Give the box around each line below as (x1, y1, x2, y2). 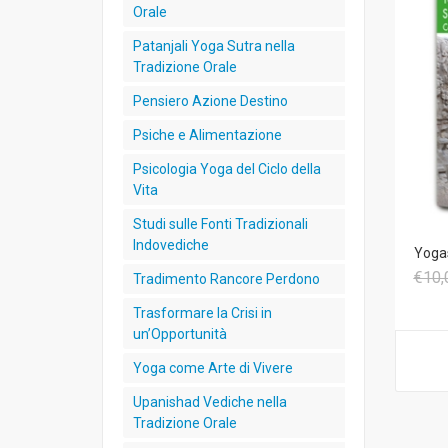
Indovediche (133, 237, 209, 253)
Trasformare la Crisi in (133, 305, 272, 321)
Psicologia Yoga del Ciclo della (133, 161, 321, 177)
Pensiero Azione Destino (133, 93, 288, 109)
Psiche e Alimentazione (133, 127, 282, 143)
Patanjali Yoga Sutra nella (133, 38, 295, 54)
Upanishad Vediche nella (133, 394, 287, 410)
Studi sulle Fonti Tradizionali (133, 216, 308, 232)
